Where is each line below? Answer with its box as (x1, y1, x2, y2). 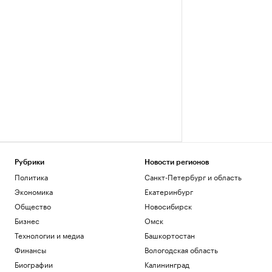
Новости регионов (144, 158, 209, 166)
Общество (15, 200, 51, 211)
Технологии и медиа (15, 229, 84, 240)
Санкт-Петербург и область (144, 171, 242, 182)
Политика (15, 171, 48, 182)
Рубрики (15, 158, 44, 166)
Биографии (15, 258, 53, 270)
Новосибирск (144, 200, 192, 211)
